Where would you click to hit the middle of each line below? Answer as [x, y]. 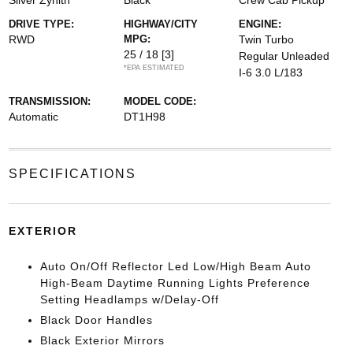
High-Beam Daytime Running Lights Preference [175, 283]
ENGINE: [260, 24]
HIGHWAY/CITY [160, 24]
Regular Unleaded [284, 56]
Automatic [33, 117]
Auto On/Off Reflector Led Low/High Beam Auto [175, 266]
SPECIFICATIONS [72, 174]
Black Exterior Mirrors [102, 340]
